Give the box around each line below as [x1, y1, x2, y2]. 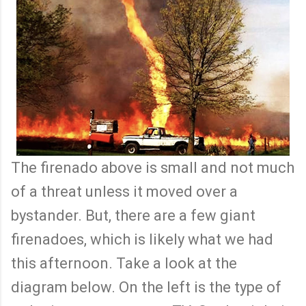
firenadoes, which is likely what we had [11, 230, 273, 248]
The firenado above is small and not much [11, 158, 294, 176]
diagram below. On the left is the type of [11, 278, 281, 296]
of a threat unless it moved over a [11, 182, 238, 200]
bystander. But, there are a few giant [11, 206, 255, 224]
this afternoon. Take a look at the [11, 254, 237, 272]
